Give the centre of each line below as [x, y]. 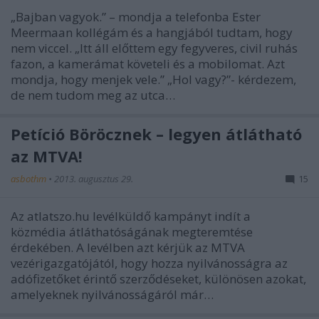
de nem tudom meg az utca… [93, 95]
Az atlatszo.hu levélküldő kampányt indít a [131, 216]
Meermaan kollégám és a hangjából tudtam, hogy [152, 32]
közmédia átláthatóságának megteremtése [132, 231]
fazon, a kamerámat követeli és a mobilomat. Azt [148, 63]
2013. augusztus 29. [94, 178]
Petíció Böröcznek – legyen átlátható [156, 134]
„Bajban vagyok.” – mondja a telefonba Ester [136, 16]
